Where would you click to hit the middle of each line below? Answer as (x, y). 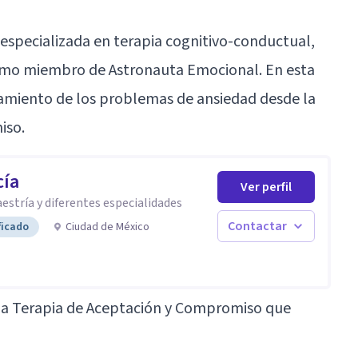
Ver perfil (266, 187)
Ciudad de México (107, 227)
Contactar (257, 226)
